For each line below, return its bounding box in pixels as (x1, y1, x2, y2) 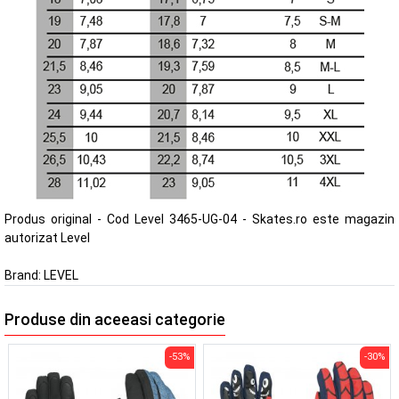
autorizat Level (4, 230, 90, 245)
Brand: (4, 267, 44, 282)
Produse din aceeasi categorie (4, 311, 225, 330)
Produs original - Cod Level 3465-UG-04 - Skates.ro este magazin (4, 211, 395, 226)
